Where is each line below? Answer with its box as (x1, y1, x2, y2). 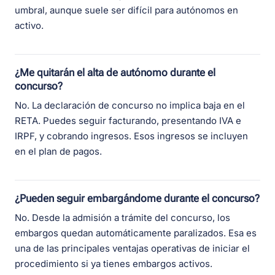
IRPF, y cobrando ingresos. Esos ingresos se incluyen (15, 130, 248, 142)
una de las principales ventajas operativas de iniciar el (15, 242, 250, 255)
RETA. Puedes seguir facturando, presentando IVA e (15, 115, 241, 127)
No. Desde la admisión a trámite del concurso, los (15, 212, 230, 224)
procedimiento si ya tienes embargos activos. (15, 258, 212, 270)
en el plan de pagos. (15, 145, 102, 158)
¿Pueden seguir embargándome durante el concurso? (15, 192, 260, 205)
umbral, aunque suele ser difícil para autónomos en (15, 4, 238, 17)
